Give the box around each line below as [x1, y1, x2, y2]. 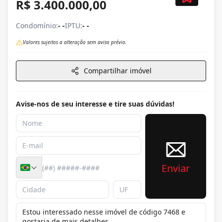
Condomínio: [16, 21, 58, 31]
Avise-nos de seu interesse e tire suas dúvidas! [16, 99, 174, 109]
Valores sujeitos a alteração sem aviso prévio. [23, 39, 127, 46]
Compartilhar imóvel [83, 66, 152, 76]
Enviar [162, 161, 190, 175]
